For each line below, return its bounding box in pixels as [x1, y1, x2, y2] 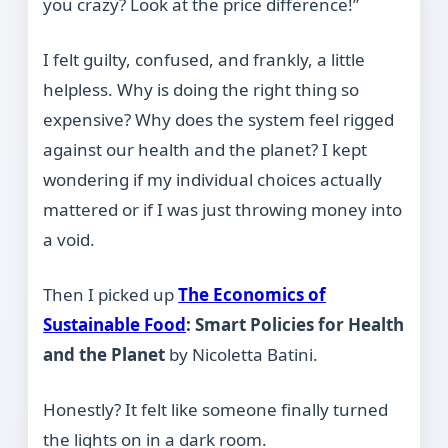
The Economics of [178, 283, 327, 307]
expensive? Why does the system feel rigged [43, 108, 395, 132]
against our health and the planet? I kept [43, 138, 368, 162]
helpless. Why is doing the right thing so [43, 78, 360, 102]
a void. [43, 228, 96, 252]
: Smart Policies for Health [186, 313, 405, 337]
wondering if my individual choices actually [43, 168, 383, 192]
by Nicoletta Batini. [165, 343, 319, 367]
